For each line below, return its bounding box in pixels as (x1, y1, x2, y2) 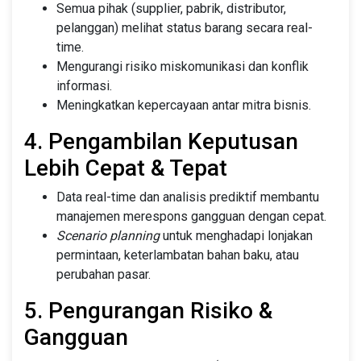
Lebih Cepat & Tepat (24, 154, 227, 181)
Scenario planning (56, 227, 160, 243)
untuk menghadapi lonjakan (160, 227, 313, 243)
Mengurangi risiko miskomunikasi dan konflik (56, 58, 309, 74)
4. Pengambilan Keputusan (24, 127, 298, 155)
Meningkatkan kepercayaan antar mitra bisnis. (56, 97, 311, 113)
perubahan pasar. (56, 266, 151, 282)
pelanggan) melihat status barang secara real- (56, 19, 313, 35)
